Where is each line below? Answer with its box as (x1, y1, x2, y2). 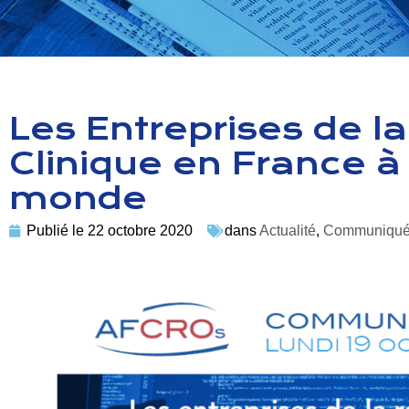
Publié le (26, 223, 84, 239)
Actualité (259, 223, 316, 239)
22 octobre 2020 (84, 223, 193, 239)
